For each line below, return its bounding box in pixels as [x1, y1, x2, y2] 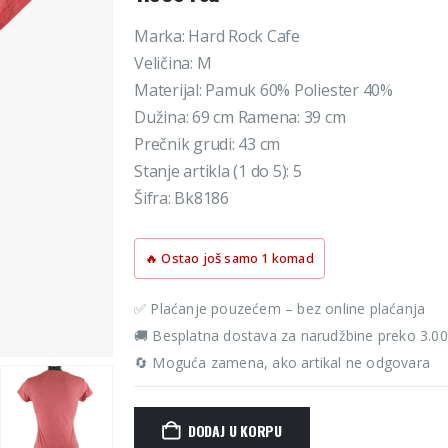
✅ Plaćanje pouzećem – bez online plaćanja [134, 298, 426, 318]
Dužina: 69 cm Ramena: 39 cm [134, 105, 346, 128]
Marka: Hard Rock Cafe [134, 24, 300, 47]
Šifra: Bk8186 [134, 186, 229, 209]
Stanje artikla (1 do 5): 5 [134, 159, 302, 182]
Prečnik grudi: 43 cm [134, 132, 281, 155]
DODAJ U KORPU [187, 419, 283, 441]
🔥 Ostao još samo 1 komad [145, 248, 314, 267]
